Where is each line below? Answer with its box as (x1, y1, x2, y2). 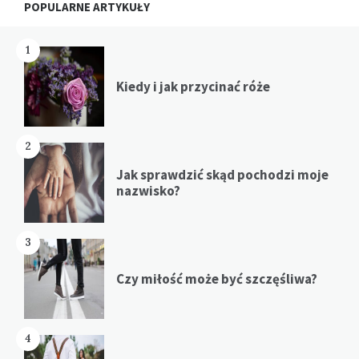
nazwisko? (116, 181, 180, 200)
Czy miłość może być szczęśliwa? (116, 269, 317, 288)
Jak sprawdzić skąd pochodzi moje (116, 165, 329, 184)
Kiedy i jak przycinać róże (116, 77, 270, 95)
